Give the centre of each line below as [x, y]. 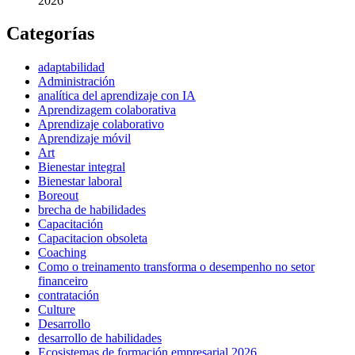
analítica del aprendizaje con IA [117, 96]
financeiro [63, 281]
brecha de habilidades [92, 210]
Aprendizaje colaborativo [101, 124]
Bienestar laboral [80, 181]
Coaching [62, 253]
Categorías [50, 34]
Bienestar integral [82, 167]
